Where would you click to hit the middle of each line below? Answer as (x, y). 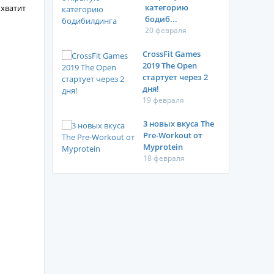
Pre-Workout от (172, 135)
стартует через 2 (176, 77)
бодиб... (161, 19)
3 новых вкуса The (178, 124)
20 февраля (166, 30)
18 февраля (164, 158)
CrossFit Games (172, 54)
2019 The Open (170, 65)
